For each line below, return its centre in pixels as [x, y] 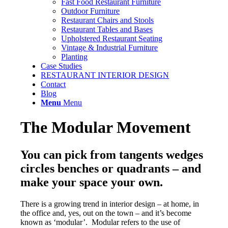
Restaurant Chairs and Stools [108, 20]
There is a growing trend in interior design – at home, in [110, 204]
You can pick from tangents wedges [112, 154]
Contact [53, 84]
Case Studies [62, 66]
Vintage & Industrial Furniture [110, 48]
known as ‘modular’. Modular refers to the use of [101, 222]
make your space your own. [92, 182]
